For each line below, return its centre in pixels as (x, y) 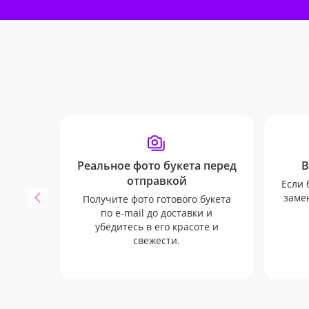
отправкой (157, 181)
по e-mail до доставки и (157, 213)
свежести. (157, 240)
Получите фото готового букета (157, 199)
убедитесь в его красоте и (157, 227)
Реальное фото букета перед (157, 166)
